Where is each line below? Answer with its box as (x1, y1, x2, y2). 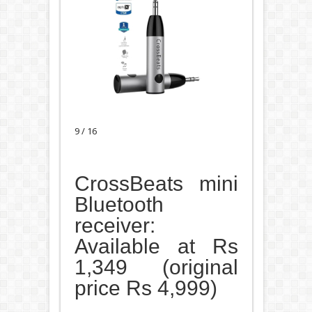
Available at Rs (74, 235, 238, 258)
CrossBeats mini (74, 172, 238, 196)
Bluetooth (74, 193, 164, 217)
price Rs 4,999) (74, 276, 217, 300)
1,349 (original (74, 256, 238, 279)
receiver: (74, 214, 155, 237)
